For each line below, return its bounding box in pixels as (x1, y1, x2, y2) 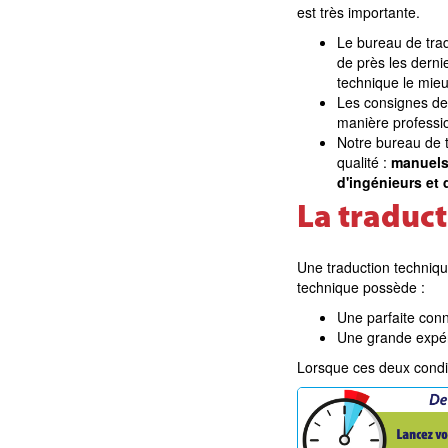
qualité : (337, 152, 391, 172)
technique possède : (297, 277, 429, 297)
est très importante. (297, 2, 420, 22)
